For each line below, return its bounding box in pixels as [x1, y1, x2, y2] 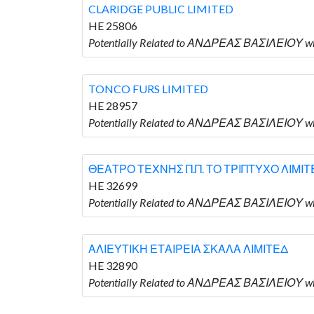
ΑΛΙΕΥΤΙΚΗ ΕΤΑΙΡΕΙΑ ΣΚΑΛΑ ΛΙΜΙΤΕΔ [88, 241, 288, 255]
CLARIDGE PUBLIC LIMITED [88, 1, 233, 15]
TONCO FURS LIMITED [88, 81, 208, 95]
